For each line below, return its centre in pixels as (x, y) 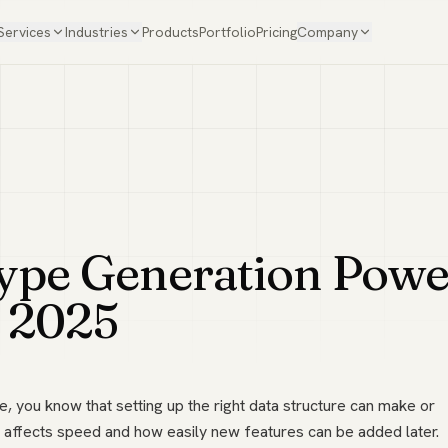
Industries (97, 32)
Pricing (277, 32)
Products (171, 32)
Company (328, 32)
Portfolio (228, 32)
